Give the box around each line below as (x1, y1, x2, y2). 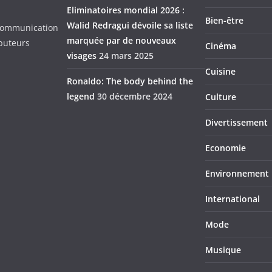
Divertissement (205, 117, 268, 128)
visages (67, 50, 97, 61)
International (205, 193, 260, 205)
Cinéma (205, 40, 236, 52)
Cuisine (205, 66, 236, 77)
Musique (205, 244, 241, 256)
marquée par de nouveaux (67, 35, 176, 46)
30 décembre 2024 (97, 90, 172, 102)
